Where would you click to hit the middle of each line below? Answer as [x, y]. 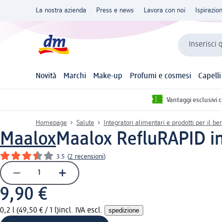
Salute [85, 123]
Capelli [209, 77]
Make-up [108, 77]
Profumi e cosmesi [160, 77]
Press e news [115, 10]
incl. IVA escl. [82, 210]
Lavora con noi [165, 10]
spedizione [124, 210]
